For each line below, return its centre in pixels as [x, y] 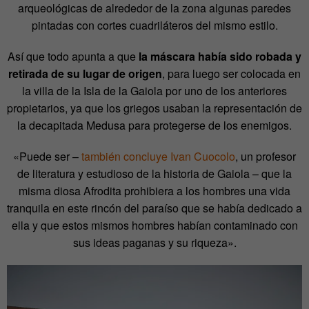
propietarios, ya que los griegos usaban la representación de [154, 108]
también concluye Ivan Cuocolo [158, 156]
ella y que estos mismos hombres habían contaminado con [154, 225]
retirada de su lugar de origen [85, 73]
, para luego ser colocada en [231, 73]
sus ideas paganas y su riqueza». [154, 242]
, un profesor [266, 156]
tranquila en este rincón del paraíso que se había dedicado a [154, 208]
